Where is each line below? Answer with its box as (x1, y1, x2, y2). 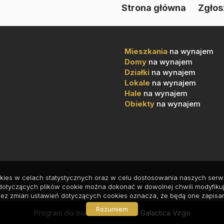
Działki (124, 67, 149, 77)
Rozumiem (96, 205, 128, 213)
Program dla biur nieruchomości (33, 208, 140, 217)
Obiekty (124, 99, 154, 108)
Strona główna (121, 2, 186, 13)
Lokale (124, 78, 150, 87)
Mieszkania (124, 46, 167, 56)
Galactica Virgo (140, 208, 190, 217)
